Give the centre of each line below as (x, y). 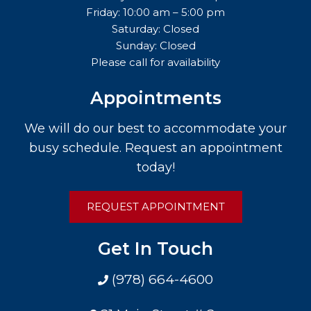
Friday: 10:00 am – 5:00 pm (155, 12)
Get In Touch (155, 248)
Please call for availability (155, 62)
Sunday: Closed (155, 45)
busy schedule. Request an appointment (155, 148)
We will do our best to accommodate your (155, 128)
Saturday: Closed (155, 28)
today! (155, 167)
